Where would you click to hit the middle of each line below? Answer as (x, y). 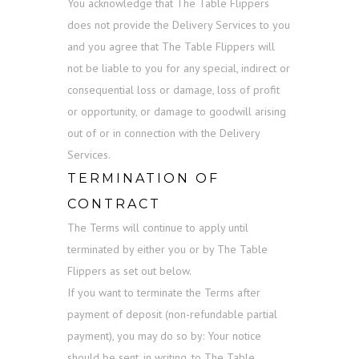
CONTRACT (114, 204)
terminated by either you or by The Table (167, 250)
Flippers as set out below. (129, 271)
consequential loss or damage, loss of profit (173, 90)
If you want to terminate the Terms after (164, 293)
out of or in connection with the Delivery (163, 133)
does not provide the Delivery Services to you (179, 25)
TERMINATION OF (143, 179)
